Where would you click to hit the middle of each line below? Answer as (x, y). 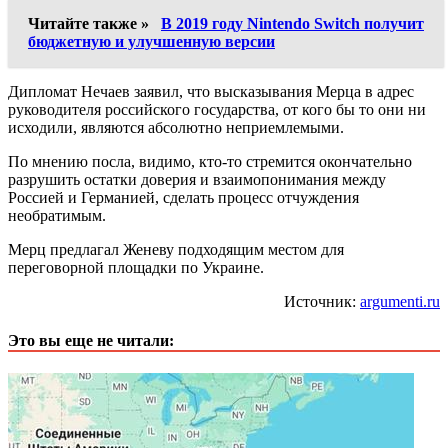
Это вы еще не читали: (91, 341)
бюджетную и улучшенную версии (151, 41)
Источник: (322, 301)
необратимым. (57, 215)
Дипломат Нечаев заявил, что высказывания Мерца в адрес (211, 91)
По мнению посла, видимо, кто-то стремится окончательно (210, 161)
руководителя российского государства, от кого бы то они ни (217, 109)
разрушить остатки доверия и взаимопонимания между (197, 179)
